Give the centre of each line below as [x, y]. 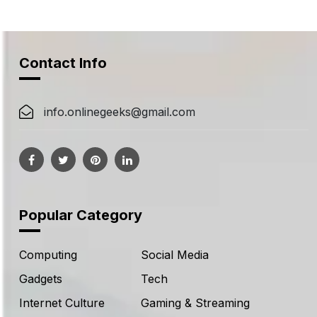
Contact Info [63, 63]
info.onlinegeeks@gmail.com [120, 111]
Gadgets [41, 278]
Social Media [174, 254]
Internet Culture [62, 302]
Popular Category [81, 215]
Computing [48, 254]
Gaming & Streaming [195, 302]
